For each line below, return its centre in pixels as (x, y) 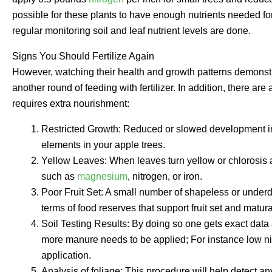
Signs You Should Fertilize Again (83, 56)
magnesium (102, 176)
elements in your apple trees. (103, 144)
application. (66, 255)
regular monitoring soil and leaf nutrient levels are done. (131, 30)
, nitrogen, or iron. (165, 176)
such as (59, 176)
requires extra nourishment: (71, 103)
